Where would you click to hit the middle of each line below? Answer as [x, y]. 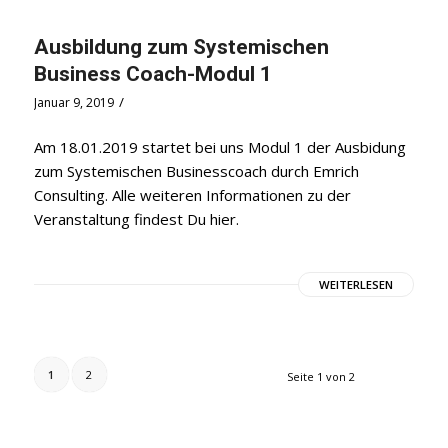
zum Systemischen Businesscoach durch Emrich [196, 171]
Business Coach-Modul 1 [152, 73]
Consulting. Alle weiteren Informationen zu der [192, 195]
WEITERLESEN [356, 285]
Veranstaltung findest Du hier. [136, 219]
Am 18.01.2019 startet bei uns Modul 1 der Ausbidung [219, 147]
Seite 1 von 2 [321, 377]
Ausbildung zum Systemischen [181, 46]
